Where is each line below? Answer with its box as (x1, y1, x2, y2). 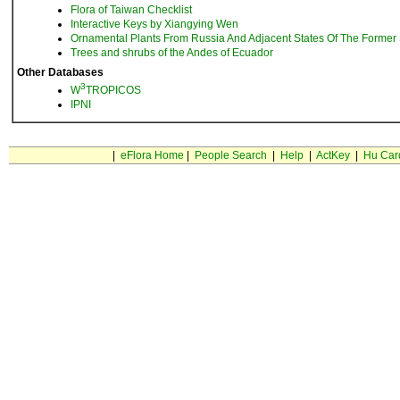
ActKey (315, 149, 350, 162)
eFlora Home (120, 149, 184, 162)
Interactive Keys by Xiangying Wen (71, 18, 238, 30)
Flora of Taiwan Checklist (71, 4, 192, 16)
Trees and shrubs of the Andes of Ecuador (71, 46, 273, 59)
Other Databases (17, 66, 104, 79)
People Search (194, 149, 267, 162)
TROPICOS (86, 84, 141, 96)
